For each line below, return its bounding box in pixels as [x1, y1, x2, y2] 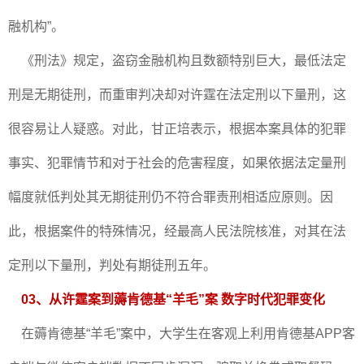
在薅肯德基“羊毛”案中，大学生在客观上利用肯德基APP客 [8, 327, 355, 340]
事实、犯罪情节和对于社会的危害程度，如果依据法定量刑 [8, 156, 346, 170]
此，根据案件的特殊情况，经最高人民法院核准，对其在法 [8, 224, 346, 238]
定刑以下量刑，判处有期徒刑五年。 [8, 258, 216, 272]
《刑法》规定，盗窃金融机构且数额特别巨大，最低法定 [8, 54, 346, 67]
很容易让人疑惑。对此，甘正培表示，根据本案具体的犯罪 [8, 122, 346, 136]
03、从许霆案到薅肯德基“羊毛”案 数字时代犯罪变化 [21, 292, 325, 306]
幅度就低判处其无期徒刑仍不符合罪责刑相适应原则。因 [8, 190, 333, 204]
